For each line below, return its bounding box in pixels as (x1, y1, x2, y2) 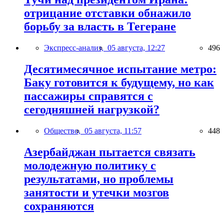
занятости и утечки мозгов (24, 185, 169, 199)
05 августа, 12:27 (107, 43, 165, 52)
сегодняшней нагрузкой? (24, 102, 159, 116)
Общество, (44, 126, 84, 135)
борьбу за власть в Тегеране (24, 20, 176, 33)
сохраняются (24, 199, 94, 212)
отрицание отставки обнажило (24, 6, 191, 20)
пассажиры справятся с (24, 89, 153, 102)
